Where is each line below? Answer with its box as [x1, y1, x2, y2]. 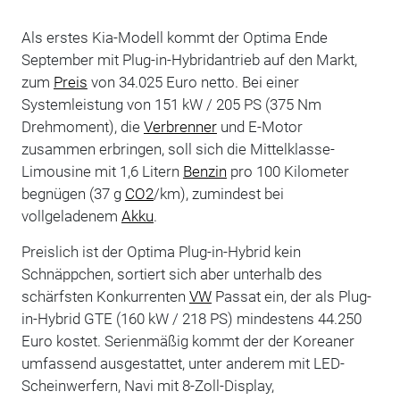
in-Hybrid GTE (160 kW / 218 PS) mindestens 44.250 [21, 309, 362, 328]
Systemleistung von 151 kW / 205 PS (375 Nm [21, 95, 321, 113]
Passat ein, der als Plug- [211, 287, 371, 305]
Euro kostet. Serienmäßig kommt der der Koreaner [21, 331, 354, 350]
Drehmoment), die [21, 117, 144, 136]
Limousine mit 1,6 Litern [21, 162, 183, 180]
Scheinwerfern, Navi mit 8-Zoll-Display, [21, 376, 274, 395]
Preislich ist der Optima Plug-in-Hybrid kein [21, 242, 301, 261]
